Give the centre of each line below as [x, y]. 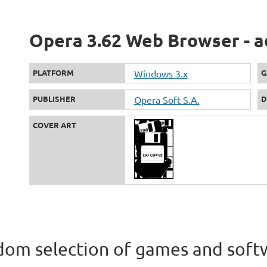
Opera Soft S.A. [167, 100]
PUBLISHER [54, 99]
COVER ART [54, 125]
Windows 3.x [161, 73]
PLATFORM [53, 72]
